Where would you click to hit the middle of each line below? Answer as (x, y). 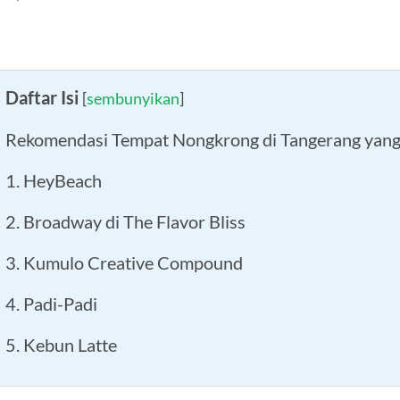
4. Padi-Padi (51, 303)
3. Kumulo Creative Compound (124, 262)
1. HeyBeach (54, 180)
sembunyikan (133, 98)
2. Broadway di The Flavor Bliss (125, 221)
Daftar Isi (42, 97)
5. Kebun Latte (61, 344)
